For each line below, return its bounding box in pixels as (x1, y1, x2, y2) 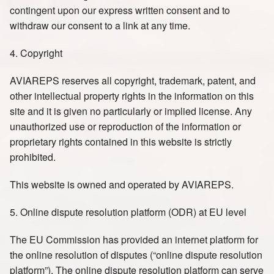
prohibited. (10, 150, 56, 164)
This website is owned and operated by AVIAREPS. (10, 177, 234, 191)
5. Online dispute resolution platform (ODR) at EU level (10, 205, 246, 219)
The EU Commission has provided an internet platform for (10, 232, 258, 246)
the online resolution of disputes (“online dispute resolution (10, 248, 262, 262)
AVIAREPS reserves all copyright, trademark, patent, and (10, 73, 256, 87)
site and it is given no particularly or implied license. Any (10, 104, 252, 118)
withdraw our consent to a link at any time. (10, 18, 190, 32)
